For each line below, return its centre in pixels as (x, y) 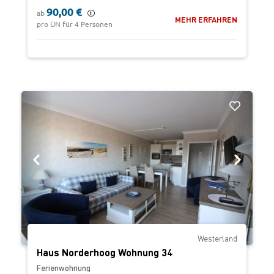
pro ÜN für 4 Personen (75, 24)
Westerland (217, 238)
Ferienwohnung (64, 268)
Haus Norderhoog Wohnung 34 (105, 252)
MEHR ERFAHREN (206, 19)
